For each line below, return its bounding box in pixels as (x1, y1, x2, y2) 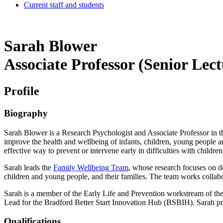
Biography (4, 108, 48, 118)
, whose (128, 163, 153, 172)
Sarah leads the (4, 163, 53, 172)
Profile (4, 84, 39, 98)
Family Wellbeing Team (53, 163, 128, 172)
